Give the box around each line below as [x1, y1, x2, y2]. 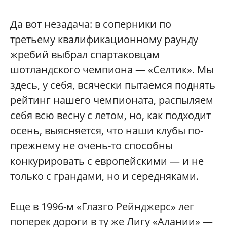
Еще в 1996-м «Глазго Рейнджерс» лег [10, 200, 194, 214]
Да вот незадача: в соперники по [10, 17, 171, 31]
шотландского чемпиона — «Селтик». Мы [10, 63, 214, 77]
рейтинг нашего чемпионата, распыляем [10, 93, 213, 107]
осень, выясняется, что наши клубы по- [10, 124, 203, 138]
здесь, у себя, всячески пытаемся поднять [10, 78, 215, 92]
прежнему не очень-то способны [10, 139, 173, 153]
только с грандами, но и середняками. [10, 169, 199, 183]
